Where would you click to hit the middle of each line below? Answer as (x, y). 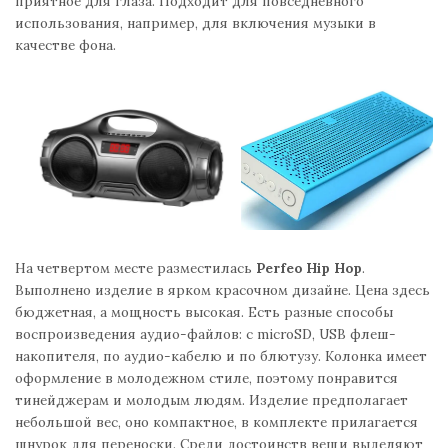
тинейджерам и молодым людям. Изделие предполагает (211, 400)
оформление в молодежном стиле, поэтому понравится (206, 378)
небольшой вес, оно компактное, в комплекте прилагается (216, 422)
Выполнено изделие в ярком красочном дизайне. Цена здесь (222, 290)
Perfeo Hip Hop (309, 268)
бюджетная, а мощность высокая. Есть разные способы (204, 312)
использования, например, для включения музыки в (195, 22)
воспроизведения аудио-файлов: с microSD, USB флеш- (205, 334)
